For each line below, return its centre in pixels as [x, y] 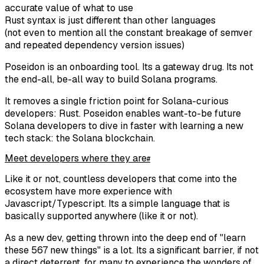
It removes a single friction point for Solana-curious [117, 101]
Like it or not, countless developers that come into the [121, 179]
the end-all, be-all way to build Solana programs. [111, 80]
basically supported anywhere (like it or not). [101, 216]
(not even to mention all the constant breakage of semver [129, 33]
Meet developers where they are [76, 159]
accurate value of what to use [69, 8]
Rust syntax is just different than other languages [110, 21]
